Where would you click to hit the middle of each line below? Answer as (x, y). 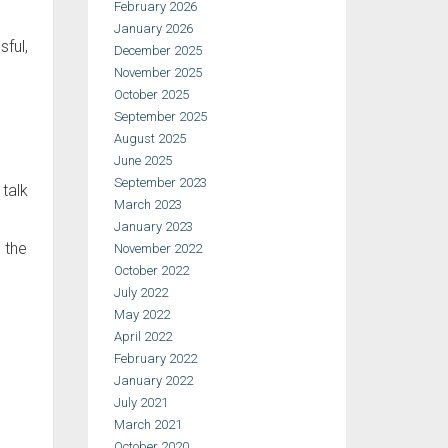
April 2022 (142, 336)
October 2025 (151, 94)
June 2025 (142, 160)
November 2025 (157, 72)
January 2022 (153, 380)
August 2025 (149, 138)
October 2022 (151, 270)
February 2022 (155, 358)
